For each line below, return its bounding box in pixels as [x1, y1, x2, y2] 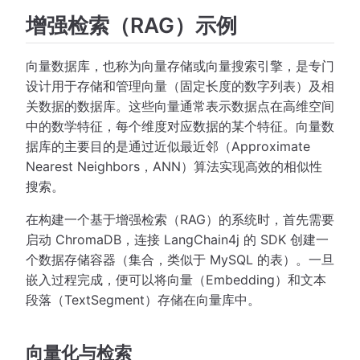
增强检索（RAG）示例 [26, 11, 237, 38]
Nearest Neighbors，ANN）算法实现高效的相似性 [26, 157, 322, 174]
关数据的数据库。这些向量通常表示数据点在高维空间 [26, 97, 334, 114]
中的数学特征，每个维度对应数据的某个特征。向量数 [26, 117, 334, 134]
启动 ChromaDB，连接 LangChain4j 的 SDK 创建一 [26, 231, 329, 247]
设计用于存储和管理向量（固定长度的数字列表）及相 [26, 77, 334, 94]
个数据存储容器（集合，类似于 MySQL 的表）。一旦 [26, 251, 334, 268]
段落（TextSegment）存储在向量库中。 [26, 291, 260, 308]
